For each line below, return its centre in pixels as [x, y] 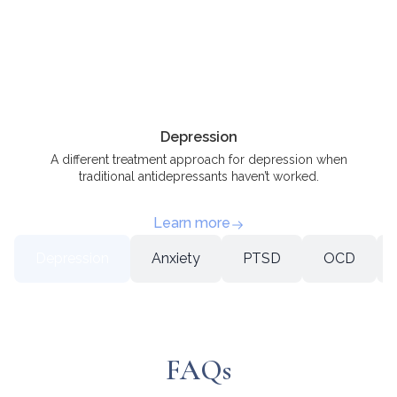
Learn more [191, 223]
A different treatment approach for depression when [198, 159]
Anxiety [176, 259]
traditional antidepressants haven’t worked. [198, 176]
